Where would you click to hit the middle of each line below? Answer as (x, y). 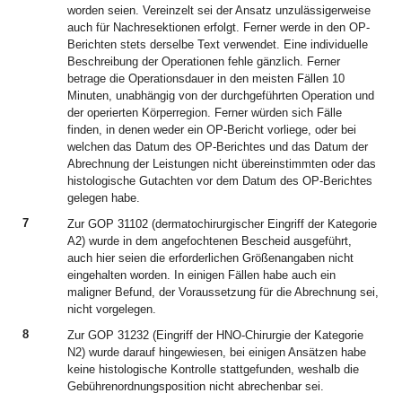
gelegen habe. (104, 198)
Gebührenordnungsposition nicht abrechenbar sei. (196, 386)
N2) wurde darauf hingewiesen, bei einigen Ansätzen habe (217, 352)
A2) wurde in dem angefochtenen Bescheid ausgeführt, (210, 241)
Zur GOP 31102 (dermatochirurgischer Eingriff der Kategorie (222, 224)
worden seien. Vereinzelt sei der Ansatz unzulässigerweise (219, 10)
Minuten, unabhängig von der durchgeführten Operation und (221, 96)
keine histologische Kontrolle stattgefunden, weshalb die (213, 369)
